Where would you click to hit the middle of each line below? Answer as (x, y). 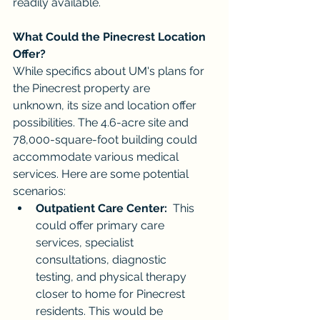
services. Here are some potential (102, 174)
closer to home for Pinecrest (112, 294)
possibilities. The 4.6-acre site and (102, 122)
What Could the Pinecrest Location (111, 36)
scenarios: (39, 191)
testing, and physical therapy (112, 276)
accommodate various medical (97, 156)
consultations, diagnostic (102, 259)
